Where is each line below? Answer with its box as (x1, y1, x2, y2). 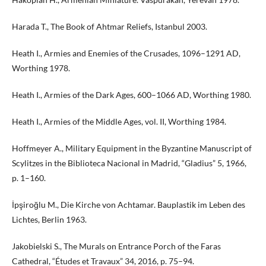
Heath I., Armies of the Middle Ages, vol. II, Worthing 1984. (12, 116, 226, 126)
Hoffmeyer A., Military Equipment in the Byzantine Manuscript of (12, 142, 252, 153)
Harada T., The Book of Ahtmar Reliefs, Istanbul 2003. (12, 21, 207, 31)
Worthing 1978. (12, 62, 70, 73)
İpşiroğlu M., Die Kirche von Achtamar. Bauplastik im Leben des (12, 199, 245, 210)
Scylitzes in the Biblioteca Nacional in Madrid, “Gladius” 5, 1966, (12, 157, 246, 168)
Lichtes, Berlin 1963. (12, 214, 87, 224)
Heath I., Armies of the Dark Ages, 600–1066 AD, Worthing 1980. (12, 89, 251, 100)
